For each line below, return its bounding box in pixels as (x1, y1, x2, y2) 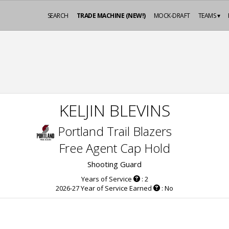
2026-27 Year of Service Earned (56, 184, 152, 193)
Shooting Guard (87, 159, 142, 169)
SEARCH (47, 11, 68, 20)
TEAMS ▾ (198, 11, 220, 20)
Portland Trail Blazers (57, 123, 172, 140)
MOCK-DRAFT (153, 11, 190, 20)
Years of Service (81, 174, 132, 184)
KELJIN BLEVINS (59, 99, 170, 121)
